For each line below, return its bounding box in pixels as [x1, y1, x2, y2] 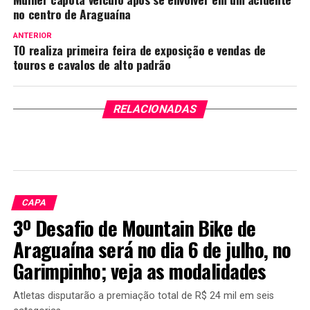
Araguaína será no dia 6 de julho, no [12, 235, 291, 264]
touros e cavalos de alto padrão [12, 55, 171, 74]
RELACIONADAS [111, 102, 199, 116]
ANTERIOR [12, 31, 52, 41]
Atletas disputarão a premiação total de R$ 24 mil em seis [12, 290, 274, 302]
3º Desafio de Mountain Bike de [12, 213, 256, 243]
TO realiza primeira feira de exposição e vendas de [12, 41, 266, 60]
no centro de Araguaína [12, 5, 131, 24]
